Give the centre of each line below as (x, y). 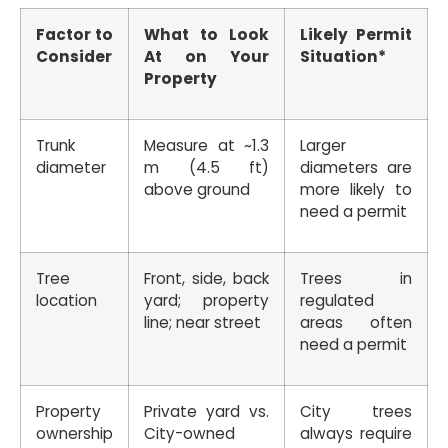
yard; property (206, 301)
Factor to (74, 35)
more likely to (356, 190)
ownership (74, 434)
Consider (74, 57)
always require (356, 434)
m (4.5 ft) (206, 168)
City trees (356, 412)
